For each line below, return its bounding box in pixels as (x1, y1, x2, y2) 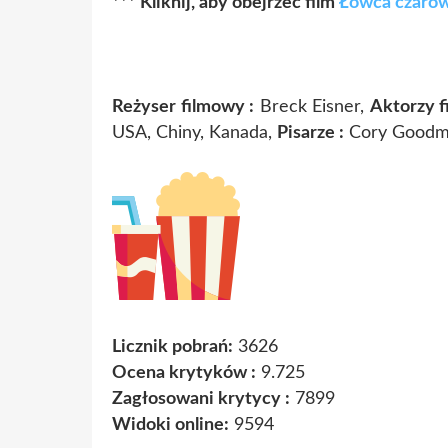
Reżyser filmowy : (112, 97, 254, 116)
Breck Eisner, (254, 97, 370, 116)
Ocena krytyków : (112, 363, 256, 382)
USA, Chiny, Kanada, (112, 123, 277, 142)
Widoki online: (112, 415, 229, 434)
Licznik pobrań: (112, 337, 233, 356)
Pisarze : (277, 123, 344, 142)
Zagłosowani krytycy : (112, 389, 290, 408)
